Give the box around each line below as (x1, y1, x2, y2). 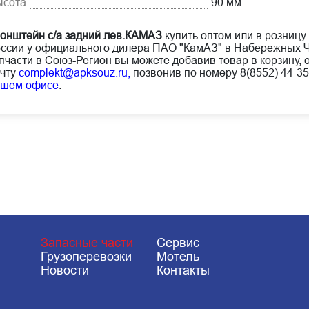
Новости (40, 263, 89, 278)
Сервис (157, 236, 200, 250)
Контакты (157, 263, 210, 278)
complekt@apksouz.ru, (19, 67, 130, 79)
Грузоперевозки (40, 250, 132, 264)
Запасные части (40, 236, 133, 250)
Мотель (157, 250, 200, 264)
